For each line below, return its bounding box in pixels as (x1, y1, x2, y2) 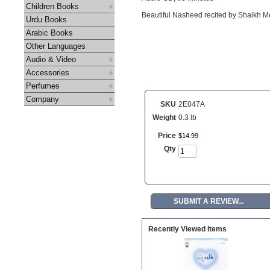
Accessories (26, 68, 69, 77)
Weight (152, 113, 176, 122)
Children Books (26, 2, 79, 11)
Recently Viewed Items (148, 225, 227, 233)
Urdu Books (26, 15, 67, 24)
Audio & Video (26, 55, 76, 64)
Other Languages (26, 42, 86, 51)
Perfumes (26, 81, 60, 90)
